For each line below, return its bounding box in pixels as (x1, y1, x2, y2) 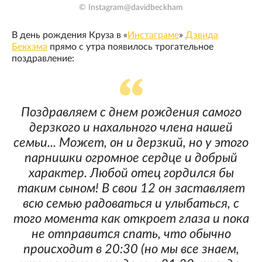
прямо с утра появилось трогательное (47, 42, 213, 52)
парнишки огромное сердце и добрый (25, 151, 237, 165)
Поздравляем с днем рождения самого (20, 106, 242, 119)
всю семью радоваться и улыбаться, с (23, 197, 239, 211)
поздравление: (12, 54, 74, 64)
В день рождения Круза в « (12, 30, 127, 40)
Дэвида (185, 30, 218, 40)
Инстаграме (127, 30, 179, 40)
